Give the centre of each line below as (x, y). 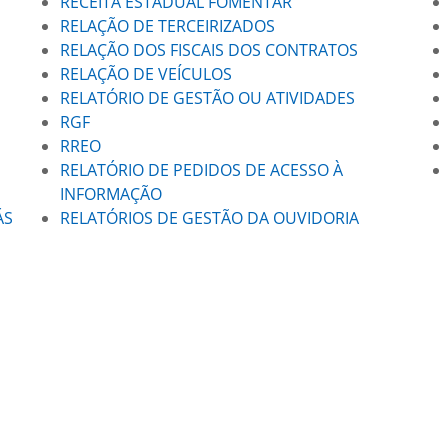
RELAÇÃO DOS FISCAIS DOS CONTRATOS (208, 50)
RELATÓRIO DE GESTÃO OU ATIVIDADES (207, 98)
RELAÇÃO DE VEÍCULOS (145, 74)
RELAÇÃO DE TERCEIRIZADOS (167, 26)
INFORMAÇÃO (112, 194)
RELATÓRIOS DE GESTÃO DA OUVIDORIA (209, 218)
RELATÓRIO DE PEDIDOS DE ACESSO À (201, 170)
